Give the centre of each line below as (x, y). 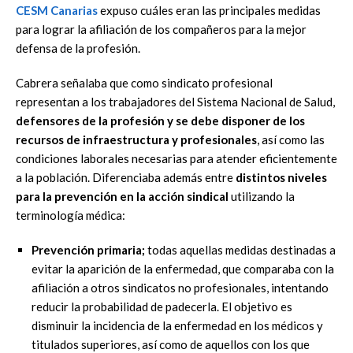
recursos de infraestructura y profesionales (136, 139)
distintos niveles (281, 177)
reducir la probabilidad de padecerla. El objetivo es (162, 306)
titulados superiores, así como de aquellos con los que (171, 344)
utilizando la (262, 196)
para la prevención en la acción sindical (122, 196)
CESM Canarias (57, 10)
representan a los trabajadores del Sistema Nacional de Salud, (175, 101)
